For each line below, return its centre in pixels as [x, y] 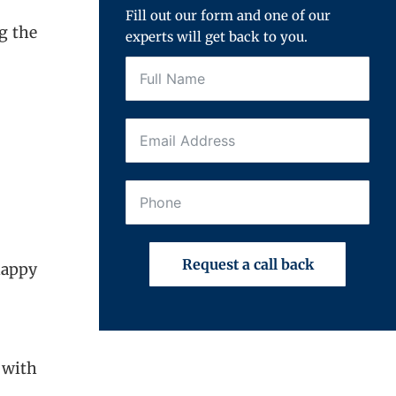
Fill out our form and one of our [228, 15]
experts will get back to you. [217, 36]
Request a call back [247, 264]
